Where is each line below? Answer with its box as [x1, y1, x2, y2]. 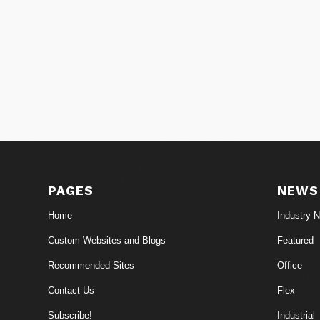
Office [276, 259, 302, 271]
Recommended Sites [48, 259, 134, 271]
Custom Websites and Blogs [48, 234, 166, 246]
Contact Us [48, 284, 94, 296]
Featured [276, 234, 314, 246]
